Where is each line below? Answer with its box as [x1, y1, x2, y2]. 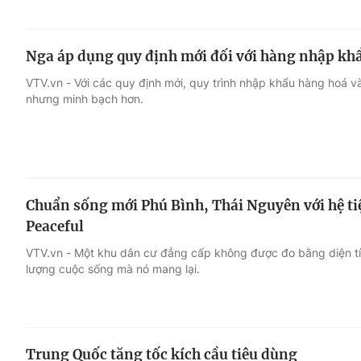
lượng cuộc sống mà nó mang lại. [26, 261, 200, 276]
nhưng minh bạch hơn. [26, 92, 143, 106]
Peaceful [26, 217, 84, 235]
